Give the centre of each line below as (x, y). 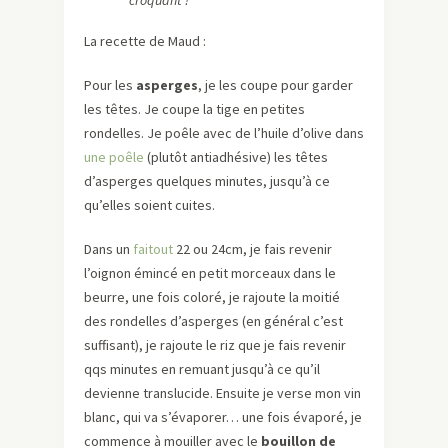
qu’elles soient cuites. (149, 205)
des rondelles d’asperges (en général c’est (213, 321)
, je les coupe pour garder (275, 85)
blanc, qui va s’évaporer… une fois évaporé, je (223, 417)
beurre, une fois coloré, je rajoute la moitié (212, 297)
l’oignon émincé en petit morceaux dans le (210, 273)
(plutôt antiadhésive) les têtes (236, 157)
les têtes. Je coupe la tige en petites (194, 109)
